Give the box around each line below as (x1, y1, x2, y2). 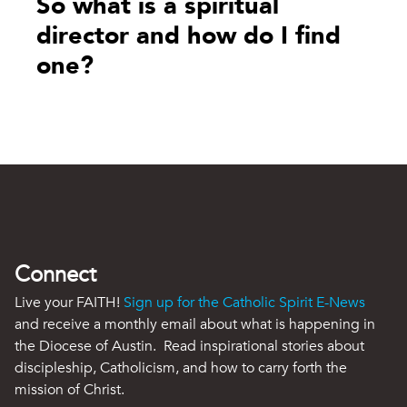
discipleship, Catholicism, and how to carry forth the (15, 358, 347, 379)
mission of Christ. (15, 380, 124, 401)
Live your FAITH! (15, 293, 124, 313)
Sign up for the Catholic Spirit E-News (124, 293, 365, 313)
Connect (15, 260, 96, 291)
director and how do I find (36, 19, 341, 54)
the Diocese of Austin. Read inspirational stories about (15, 336, 364, 357)
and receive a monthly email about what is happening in (15, 314, 375, 335)
